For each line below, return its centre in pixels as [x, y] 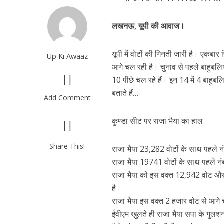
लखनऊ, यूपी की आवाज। [149, 26]
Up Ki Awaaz [67, 56]
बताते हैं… [125, 93]
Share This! [67, 146]
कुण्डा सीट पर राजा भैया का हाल [158, 121]
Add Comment [67, 98]
